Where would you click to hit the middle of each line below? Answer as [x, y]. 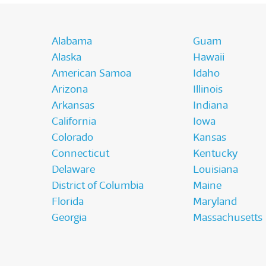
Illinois [208, 89]
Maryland [215, 202]
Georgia [69, 218]
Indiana [210, 105]
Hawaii [208, 57]
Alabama [72, 41]
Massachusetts [227, 218]
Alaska [66, 57]
